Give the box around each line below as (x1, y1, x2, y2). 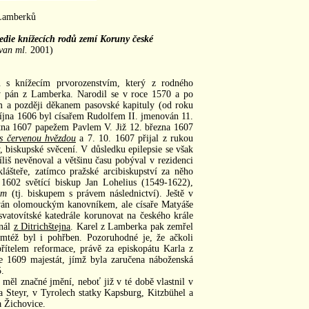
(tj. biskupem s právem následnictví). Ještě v (7, 188, 194, 199)
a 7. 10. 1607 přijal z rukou (75, 132, 193, 143)
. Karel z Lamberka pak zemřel (70, 221, 194, 232)
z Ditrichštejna (13, 221, 71, 232)
